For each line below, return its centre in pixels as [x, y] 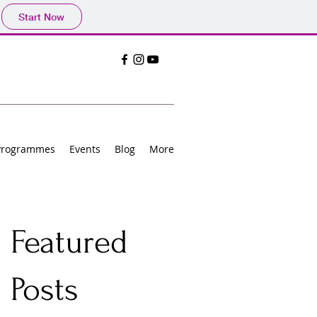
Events [85, 149]
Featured [69, 242]
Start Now [41, 17]
